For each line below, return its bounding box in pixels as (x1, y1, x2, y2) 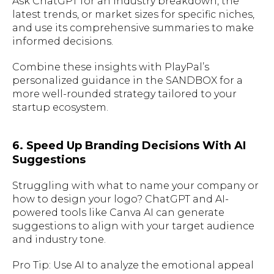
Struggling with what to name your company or (12, 179, 259, 191)
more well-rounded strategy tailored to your (12, 87, 237, 100)
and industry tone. (12, 233, 106, 245)
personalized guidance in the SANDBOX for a (12, 74, 243, 86)
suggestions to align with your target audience (12, 220, 254, 232)
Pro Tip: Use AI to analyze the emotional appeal (12, 259, 254, 271)
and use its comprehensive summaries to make (12, 21, 254, 34)
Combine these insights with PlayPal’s (12, 61, 209, 73)
